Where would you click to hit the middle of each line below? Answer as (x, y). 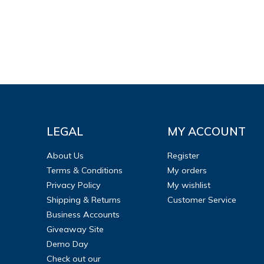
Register (183, 155)
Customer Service (202, 199)
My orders (187, 170)
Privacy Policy (73, 185)
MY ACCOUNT (206, 131)
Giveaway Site (75, 229)
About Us (65, 155)
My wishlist (189, 185)
